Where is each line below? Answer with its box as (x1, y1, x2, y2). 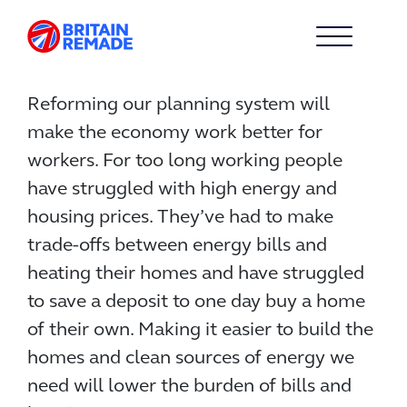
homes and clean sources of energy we (27, 349, 354, 368)
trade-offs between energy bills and (27, 236, 327, 255)
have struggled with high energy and (27, 180, 337, 199)
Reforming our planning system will (27, 95, 330, 114)
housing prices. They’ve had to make (27, 208, 333, 227)
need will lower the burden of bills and (27, 377, 352, 396)
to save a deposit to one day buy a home (27, 293, 365, 312)
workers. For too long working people (27, 152, 342, 171)
